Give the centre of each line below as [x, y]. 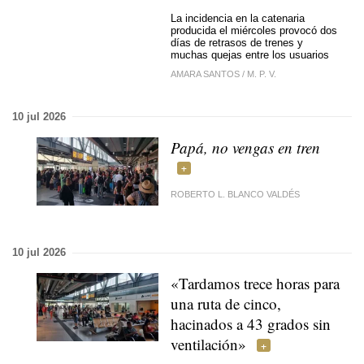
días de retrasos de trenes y [237, 43]
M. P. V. [262, 74]
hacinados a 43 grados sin [251, 324]
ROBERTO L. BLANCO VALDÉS [235, 194]
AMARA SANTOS [205, 74]
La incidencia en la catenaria [238, 18]
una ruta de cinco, [226, 303]
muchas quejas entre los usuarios [250, 55]
